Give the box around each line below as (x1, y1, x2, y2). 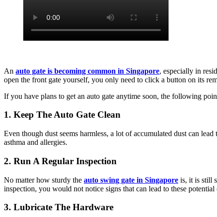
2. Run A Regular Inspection (4, 155, 117, 166)
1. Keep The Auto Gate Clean (4, 109, 121, 120)
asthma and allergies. (4, 138, 67, 147)
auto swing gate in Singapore (84, 175, 178, 184)
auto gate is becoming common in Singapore (15, 66, 159, 75)
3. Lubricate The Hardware (4, 202, 113, 213)
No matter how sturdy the (4, 175, 84, 184)
